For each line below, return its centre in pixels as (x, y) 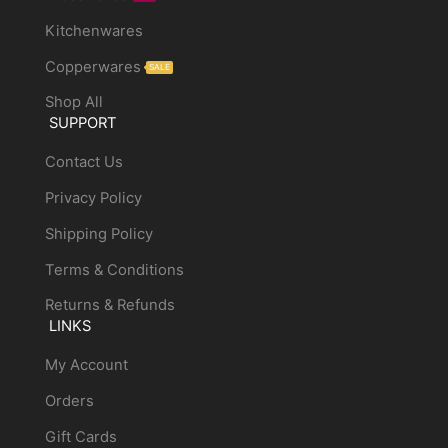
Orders (69, 401)
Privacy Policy (93, 198)
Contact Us (83, 162)
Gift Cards (80, 436)
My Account (86, 365)
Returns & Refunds (109, 305)
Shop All (73, 102)
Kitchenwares (93, 30)
